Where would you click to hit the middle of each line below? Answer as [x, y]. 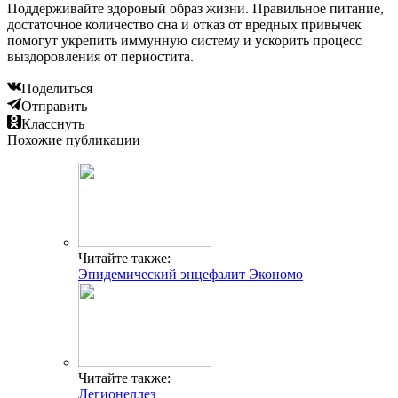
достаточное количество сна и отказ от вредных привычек [184, 24]
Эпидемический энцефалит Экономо [191, 274]
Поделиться [57, 88]
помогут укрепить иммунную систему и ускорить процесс [184, 40]
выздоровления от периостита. [100, 56]
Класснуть [53, 123]
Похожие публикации [74, 139]
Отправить [54, 106]
